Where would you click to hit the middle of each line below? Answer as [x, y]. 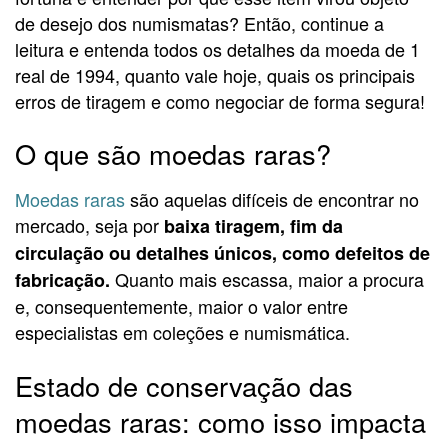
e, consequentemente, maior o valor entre [181, 306]
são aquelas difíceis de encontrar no [272, 199]
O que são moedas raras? [173, 154]
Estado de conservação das [184, 385]
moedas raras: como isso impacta [220, 421]
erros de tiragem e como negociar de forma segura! [220, 100]
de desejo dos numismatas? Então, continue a [199, 22]
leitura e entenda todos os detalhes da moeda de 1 [217, 48]
